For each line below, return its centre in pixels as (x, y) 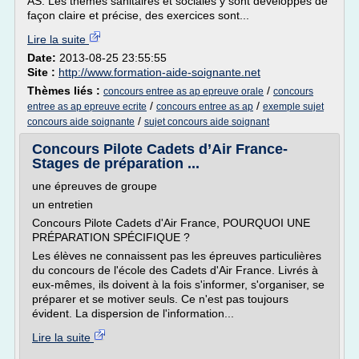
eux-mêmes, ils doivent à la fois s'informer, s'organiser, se (178, 284)
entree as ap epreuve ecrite (87, 107)
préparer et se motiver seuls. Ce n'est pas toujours (160, 299)
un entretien (63, 204)
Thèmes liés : (65, 91)
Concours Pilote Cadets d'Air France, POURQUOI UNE (171, 223)
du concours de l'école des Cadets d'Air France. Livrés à (175, 270)
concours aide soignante (81, 122)
